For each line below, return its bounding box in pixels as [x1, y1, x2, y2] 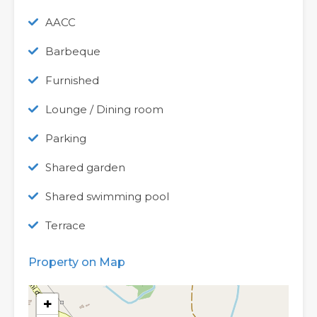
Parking [45, 132, 86, 145]
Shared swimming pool [45, 190, 169, 203]
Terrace [45, 219, 86, 232]
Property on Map [28, 255, 125, 269]
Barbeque [45, 45, 100, 58]
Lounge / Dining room [45, 103, 163, 116]
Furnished [45, 74, 99, 87]
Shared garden [45, 161, 125, 174]
